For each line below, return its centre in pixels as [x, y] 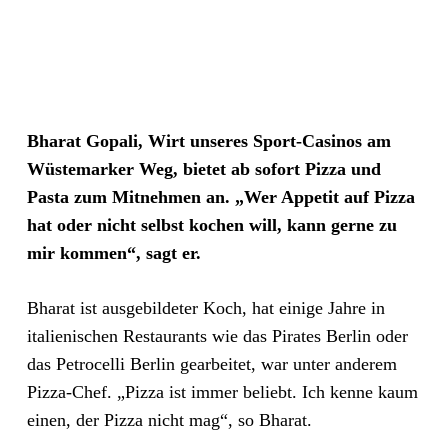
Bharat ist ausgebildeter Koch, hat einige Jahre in [205, 308]
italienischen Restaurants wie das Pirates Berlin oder [217, 336]
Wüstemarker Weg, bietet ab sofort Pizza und [203, 169]
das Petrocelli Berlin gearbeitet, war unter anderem [211, 364]
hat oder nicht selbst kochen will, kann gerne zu [211, 225]
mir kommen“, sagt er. [113, 253]
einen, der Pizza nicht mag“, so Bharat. [169, 420]
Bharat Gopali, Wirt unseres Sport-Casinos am [208, 141]
